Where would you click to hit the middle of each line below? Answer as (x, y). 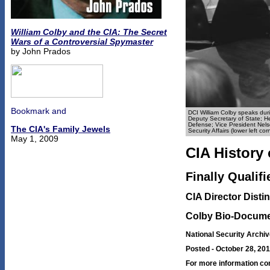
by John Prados (41, 51)
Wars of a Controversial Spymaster (82, 42)
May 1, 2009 (35, 139)
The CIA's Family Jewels (61, 129)
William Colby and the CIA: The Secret (89, 32)
